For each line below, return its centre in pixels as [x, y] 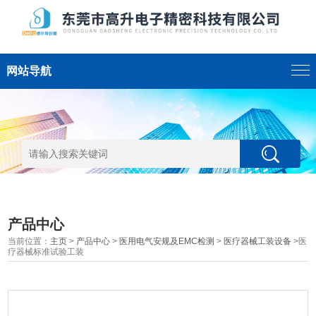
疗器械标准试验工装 [46, 252]
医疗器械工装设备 [258, 241]
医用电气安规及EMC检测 [167, 241]
